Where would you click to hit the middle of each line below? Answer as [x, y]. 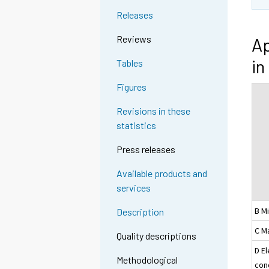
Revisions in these [154, 111]
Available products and [162, 174]
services [134, 188]
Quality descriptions [157, 236]
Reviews [134, 39]
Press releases [146, 150]
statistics [137, 125]
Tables [130, 63]
